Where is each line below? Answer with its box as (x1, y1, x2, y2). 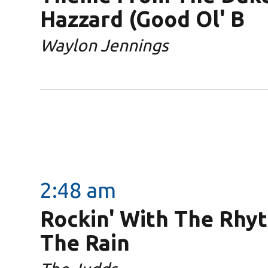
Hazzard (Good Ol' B (40, 6, 245, 31)
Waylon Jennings (40, 35, 169, 54)
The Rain (40, 230, 130, 255)
